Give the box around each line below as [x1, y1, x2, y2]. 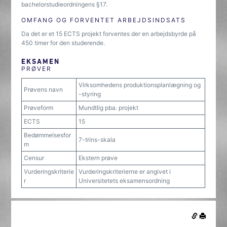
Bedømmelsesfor [24, 131, 71, 139]
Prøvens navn [24, 86, 63, 93]
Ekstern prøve [79, 154, 118, 162]
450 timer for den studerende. [21, 39, 105, 47]
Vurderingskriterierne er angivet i [79, 168, 171, 175]
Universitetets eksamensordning [79, 177, 170, 184]
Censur [24, 154, 45, 162]
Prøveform [24, 104, 54, 111]
